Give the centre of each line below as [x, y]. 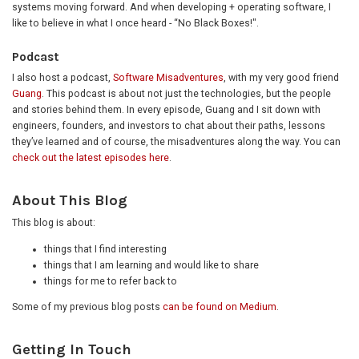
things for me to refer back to [111, 281]
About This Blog [70, 201]
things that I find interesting [105, 249]
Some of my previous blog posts [87, 307]
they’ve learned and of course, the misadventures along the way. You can [176, 141]
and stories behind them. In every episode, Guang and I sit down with [166, 109]
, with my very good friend [281, 77]
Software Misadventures [168, 77]
